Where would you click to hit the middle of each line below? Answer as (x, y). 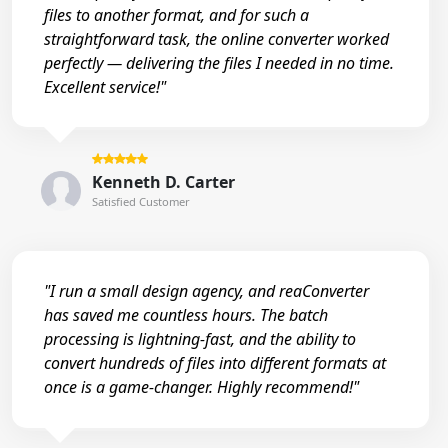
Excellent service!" (105, 86)
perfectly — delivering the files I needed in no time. (219, 62)
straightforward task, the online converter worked (216, 38)
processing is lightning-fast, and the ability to (200, 339)
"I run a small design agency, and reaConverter (206, 291)
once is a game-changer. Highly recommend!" (201, 387)
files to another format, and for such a (176, 14)
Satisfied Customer (140, 201)
